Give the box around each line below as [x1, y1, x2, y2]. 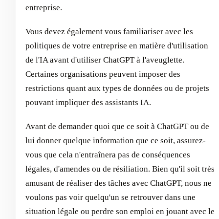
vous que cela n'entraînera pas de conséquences [25, 150, 190, 159]
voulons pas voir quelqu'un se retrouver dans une [25, 192, 196, 202]
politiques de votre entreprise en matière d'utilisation [25, 41, 208, 50]
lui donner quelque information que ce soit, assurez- [25, 135, 206, 145]
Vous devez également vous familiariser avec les [25, 26, 193, 36]
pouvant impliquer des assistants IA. [25, 97, 151, 107]
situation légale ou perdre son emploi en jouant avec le [25, 206, 215, 216]
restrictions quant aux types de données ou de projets [25, 83, 209, 93]
